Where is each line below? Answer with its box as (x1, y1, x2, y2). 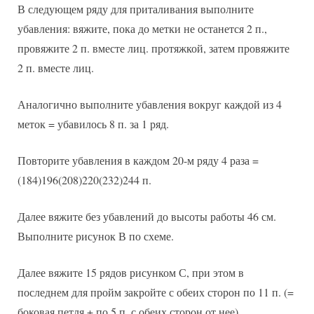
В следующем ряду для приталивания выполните (18, 1, 254, 17)
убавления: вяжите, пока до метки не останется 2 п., (18, 21, 267, 36)
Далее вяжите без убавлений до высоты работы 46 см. (18, 209, 276, 224)
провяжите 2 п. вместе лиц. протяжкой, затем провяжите (18, 41, 289, 56)
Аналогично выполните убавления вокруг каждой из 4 (18, 97, 282, 112)
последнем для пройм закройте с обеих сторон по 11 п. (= (18, 285, 294, 300)
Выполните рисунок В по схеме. (18, 228, 174, 244)
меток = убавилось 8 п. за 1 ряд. (18, 116, 169, 132)
